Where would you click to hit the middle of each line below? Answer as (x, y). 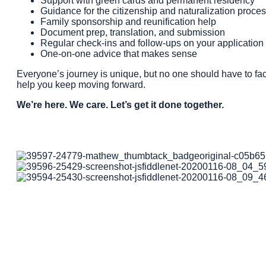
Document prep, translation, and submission (133, 32)
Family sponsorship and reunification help (128, 21)
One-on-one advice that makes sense (119, 53)
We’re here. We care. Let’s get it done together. (120, 104)
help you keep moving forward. (81, 84)
